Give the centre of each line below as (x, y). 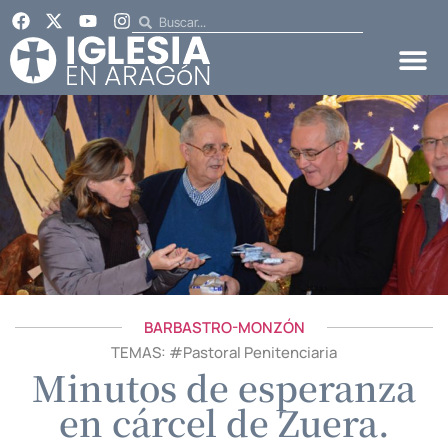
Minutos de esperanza (224, 386)
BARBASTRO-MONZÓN (224, 327)
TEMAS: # (147, 352)
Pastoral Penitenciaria (260, 352)
